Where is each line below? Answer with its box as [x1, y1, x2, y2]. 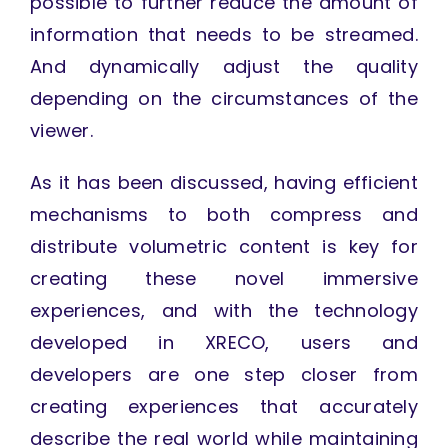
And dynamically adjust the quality [29, 54, 419, 80]
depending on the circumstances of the [29, 86, 419, 112]
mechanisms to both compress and [29, 202, 419, 228]
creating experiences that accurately [29, 394, 419, 420]
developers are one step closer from [29, 362, 419, 388]
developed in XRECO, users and [29, 330, 419, 356]
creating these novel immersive [29, 266, 419, 292]
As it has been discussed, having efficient [29, 170, 419, 196]
